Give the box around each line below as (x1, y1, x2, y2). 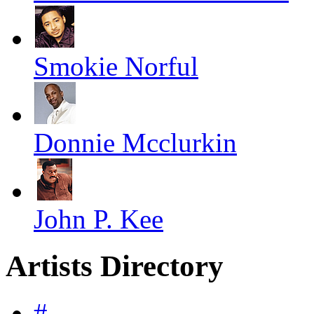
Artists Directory (6, 249, 224, 282)
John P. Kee (34, 203, 163, 234)
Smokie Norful (34, 50, 198, 81)
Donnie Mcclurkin (34, 127, 237, 158)
